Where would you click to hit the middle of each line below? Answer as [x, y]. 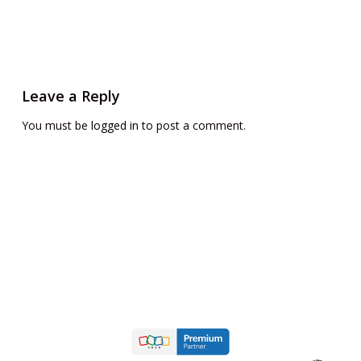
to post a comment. [192, 125]
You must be [56, 125]
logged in [114, 125]
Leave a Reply [71, 96]
